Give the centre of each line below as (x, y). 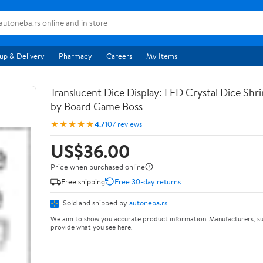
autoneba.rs (148, 203)
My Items (162, 56)
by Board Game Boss (97, 107)
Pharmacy (75, 56)
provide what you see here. (91, 227)
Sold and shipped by (95, 203)
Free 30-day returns (148, 181)
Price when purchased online (98, 167)
